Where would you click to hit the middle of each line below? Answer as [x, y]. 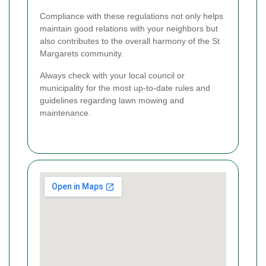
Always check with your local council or [112, 76]
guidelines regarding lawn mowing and [112, 101]
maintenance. [65, 113]
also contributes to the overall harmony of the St [130, 41]
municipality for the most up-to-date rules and [125, 88]
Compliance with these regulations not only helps [132, 16]
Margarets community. [82, 54]
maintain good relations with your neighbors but [129, 29]
